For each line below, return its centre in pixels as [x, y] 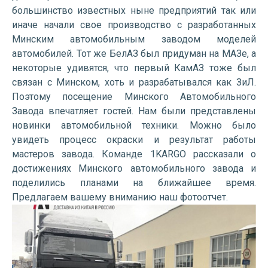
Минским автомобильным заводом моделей [134, 39]
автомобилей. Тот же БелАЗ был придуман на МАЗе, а [134, 54]
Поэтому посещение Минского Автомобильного [134, 97]
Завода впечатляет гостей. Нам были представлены [134, 111]
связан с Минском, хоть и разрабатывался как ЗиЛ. [134, 82]
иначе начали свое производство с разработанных [134, 25]
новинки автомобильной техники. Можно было [134, 125]
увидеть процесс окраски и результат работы [134, 140]
